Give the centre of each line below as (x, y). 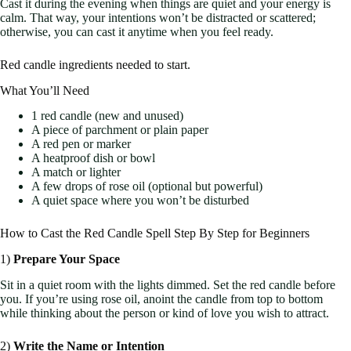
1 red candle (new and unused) (107, 116)
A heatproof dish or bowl (93, 158)
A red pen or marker (81, 144)
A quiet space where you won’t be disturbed (140, 201)
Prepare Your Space (67, 259)
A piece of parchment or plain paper (120, 130)
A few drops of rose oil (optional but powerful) (147, 186)
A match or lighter (76, 172)
